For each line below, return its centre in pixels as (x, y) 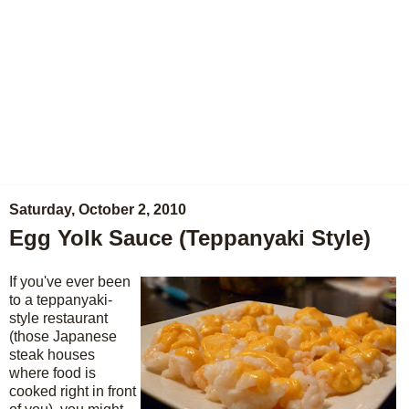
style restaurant (58, 318)
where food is (52, 372)
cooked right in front (73, 391)
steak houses (52, 354)
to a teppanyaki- (61, 299)
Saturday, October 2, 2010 (98, 210)
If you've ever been (70, 281)
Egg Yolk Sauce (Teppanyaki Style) (190, 238)
